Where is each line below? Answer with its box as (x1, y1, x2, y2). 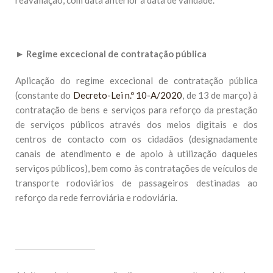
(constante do (15, 90, 73, 101)
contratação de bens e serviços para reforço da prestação (15, 104, 258, 115)
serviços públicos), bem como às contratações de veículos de (15, 163, 258, 174)
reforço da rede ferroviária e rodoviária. (15, 192, 177, 203)
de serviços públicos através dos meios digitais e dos (15, 119, 258, 130)
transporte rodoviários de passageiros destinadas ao (15, 177, 258, 188)
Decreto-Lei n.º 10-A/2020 (73, 90, 183, 101)
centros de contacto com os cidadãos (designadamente (15, 133, 258, 144)
